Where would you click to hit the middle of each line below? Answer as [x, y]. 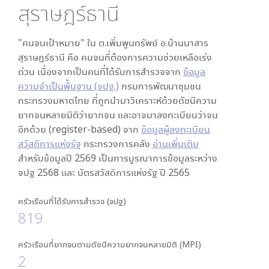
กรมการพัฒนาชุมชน [160, 86]
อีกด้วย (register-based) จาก [79, 129]
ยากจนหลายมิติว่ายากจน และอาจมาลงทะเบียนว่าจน [118, 115]
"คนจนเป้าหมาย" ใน [57, 43]
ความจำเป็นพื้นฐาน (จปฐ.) [68, 86]
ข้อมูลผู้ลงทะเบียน [175, 129]
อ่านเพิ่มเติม [175, 144]
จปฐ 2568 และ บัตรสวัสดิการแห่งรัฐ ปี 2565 [104, 172]
